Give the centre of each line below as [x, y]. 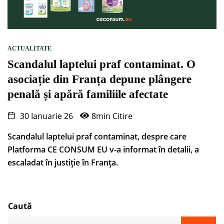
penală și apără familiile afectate [88, 94]
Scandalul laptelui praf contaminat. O [101, 64]
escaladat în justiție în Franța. [63, 163]
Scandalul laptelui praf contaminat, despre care [97, 137]
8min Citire [112, 116]
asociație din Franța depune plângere [99, 79]
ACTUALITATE [29, 49]
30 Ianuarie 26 [45, 116]
